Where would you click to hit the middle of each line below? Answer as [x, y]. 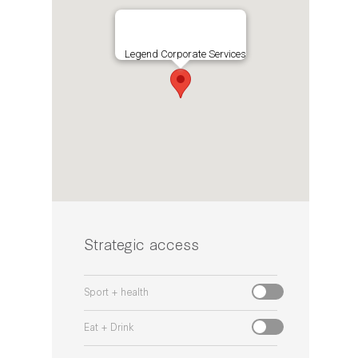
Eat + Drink [109, 326]
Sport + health [116, 290]
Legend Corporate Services [186, 54]
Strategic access [141, 243]
